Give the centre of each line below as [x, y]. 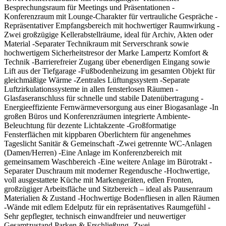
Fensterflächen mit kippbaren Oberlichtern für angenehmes [97, 135]
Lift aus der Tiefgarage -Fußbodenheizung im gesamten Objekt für [109, 71]
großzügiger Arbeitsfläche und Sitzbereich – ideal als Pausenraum [108, 189]
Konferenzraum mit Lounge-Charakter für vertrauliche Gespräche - [111, 17]
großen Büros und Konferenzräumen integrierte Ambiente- [97, 117]
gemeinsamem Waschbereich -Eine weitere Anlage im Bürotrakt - [108, 162]
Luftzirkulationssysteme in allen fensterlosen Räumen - [91, 89]
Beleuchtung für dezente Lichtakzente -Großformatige [90, 126]
